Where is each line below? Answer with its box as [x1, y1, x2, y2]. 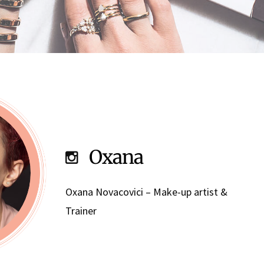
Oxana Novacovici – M [65, 185, 161, 199]
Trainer [65, 204, 97, 218]
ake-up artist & [161, 185, 227, 199]
